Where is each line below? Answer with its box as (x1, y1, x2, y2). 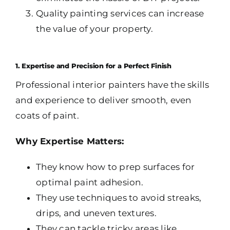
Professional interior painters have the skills (15, 80, 209, 90)
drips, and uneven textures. (36, 208, 157, 219)
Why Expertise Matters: (15, 136, 124, 147)
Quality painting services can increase (36, 8, 204, 18)
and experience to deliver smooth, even (15, 95, 191, 106)
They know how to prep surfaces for (36, 162, 195, 172)
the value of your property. (36, 24, 153, 34)
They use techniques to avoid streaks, (36, 193, 202, 203)
